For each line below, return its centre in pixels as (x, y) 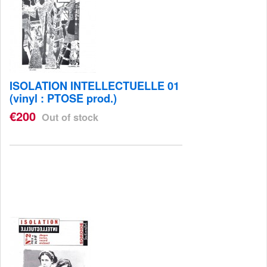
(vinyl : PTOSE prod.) (63, 99)
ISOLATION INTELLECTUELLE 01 (94, 86)
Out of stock (70, 117)
